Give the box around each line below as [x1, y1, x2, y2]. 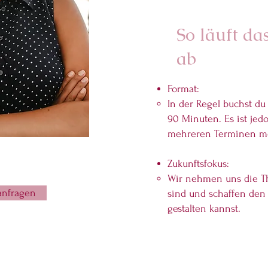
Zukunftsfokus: [167, 158, 229, 169]
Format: [167, 83, 199, 95]
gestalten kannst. [167, 203, 240, 214]
